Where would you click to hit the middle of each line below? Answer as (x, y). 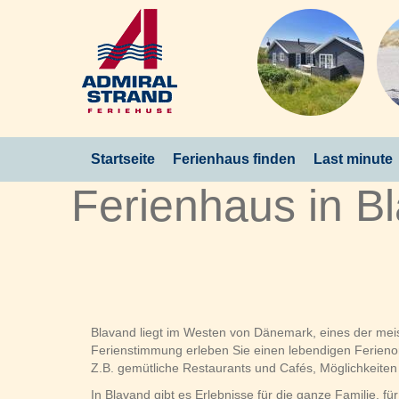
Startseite (123, 159)
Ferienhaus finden (234, 159)
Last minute (353, 159)
